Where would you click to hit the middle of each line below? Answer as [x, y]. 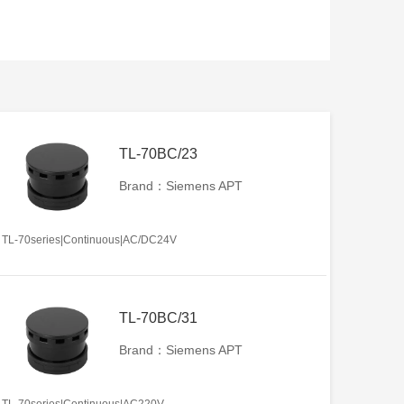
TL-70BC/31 [158, 317]
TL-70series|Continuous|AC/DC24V [89, 239]
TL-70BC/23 [158, 153]
